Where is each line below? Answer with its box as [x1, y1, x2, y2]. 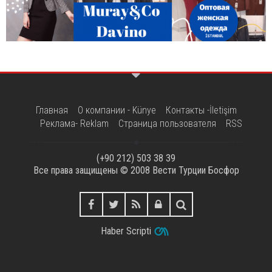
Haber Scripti [100, 225, 151, 237]
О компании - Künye [77, 104, 156, 116]
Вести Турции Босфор [152, 164, 239, 176]
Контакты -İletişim [165, 104, 237, 116]
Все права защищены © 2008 [33, 164, 152, 176]
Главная [35, 104, 68, 116]
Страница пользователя [118, 117, 216, 129]
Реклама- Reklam [39, 117, 109, 129]
